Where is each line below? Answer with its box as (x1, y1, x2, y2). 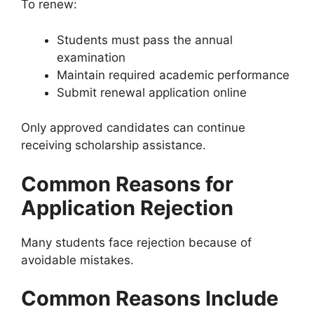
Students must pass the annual (57, 32, 233, 47)
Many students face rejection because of (21, 235, 252, 250)
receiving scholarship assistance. (21, 138, 206, 152)
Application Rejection (21, 195, 233, 220)
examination (57, 50, 125, 64)
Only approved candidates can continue (21, 121, 245, 135)
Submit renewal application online (57, 85, 247, 100)
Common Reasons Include (21, 286, 278, 310)
